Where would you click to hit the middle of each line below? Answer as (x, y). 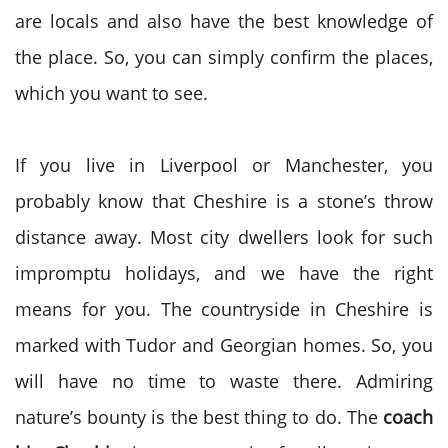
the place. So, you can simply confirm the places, (224, 57)
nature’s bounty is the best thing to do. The (199, 417)
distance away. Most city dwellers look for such (224, 237)
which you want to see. (111, 93)
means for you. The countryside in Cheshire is (224, 309)
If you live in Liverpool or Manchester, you (224, 165)
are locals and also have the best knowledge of (224, 21)
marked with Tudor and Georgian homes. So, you (224, 345)
